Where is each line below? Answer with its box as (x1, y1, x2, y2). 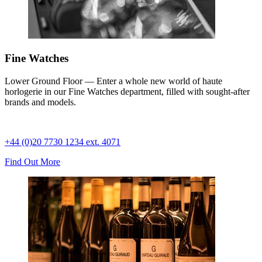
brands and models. (5, 96, 76, 107)
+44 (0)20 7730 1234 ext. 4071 (5, 136, 120, 147)
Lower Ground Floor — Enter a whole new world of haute (5, 75, 222, 86)
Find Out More (5, 156, 60, 167)
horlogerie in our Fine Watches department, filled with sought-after (5, 86, 250, 96)
